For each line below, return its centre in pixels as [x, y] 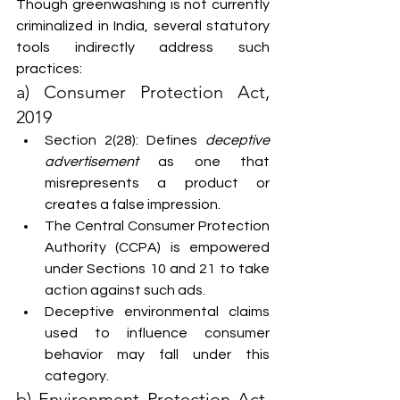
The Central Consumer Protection [157, 226]
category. [77, 376]
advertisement [92, 162]
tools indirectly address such [143, 47]
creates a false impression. [133, 204]
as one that [204, 162]
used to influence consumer [157, 333]
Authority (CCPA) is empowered [157, 247]
